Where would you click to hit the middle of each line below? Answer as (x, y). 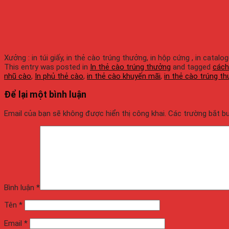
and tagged (192, 67)
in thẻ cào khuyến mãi (124, 76)
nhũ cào (18, 76)
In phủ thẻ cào (59, 76)
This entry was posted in (47, 67)
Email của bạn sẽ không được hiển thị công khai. (85, 113)
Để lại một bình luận (45, 95)
